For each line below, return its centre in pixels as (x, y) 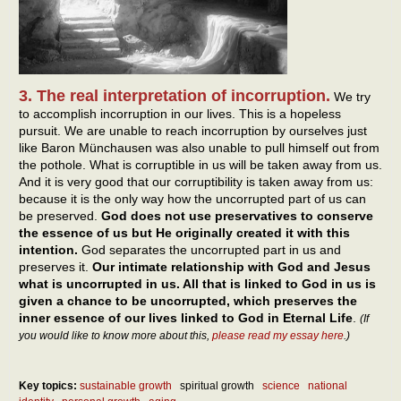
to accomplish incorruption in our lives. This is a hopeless (180, 114)
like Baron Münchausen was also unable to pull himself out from (199, 148)
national (328, 385)
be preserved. (60, 216)
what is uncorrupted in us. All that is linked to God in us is (197, 284)
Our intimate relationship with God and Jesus (231, 267)
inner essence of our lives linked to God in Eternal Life (186, 318)
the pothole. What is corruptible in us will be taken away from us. (200, 165)
